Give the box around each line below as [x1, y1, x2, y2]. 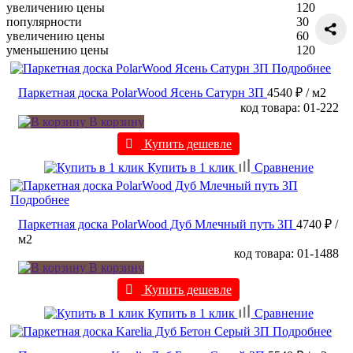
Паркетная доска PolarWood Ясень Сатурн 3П [18, 85, 264, 99]
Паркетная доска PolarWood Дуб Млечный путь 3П [18, 217, 293, 231]
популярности [6, 14, 82, 28]
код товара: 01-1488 [234, 246, 339, 260]
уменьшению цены [6, 43, 109, 57]
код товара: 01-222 [240, 100, 339, 114]
